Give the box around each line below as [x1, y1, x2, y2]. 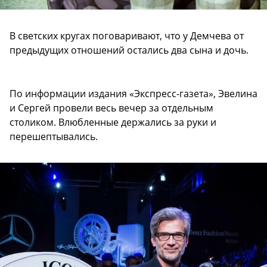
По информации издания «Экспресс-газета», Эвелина [10, 86, 257, 100]
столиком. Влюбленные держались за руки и [10, 115, 216, 129]
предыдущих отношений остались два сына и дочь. [10, 43, 249, 57]
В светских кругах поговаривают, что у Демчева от [10, 29, 244, 42]
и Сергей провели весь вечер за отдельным [10, 101, 213, 114]
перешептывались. [10, 129, 98, 143]
